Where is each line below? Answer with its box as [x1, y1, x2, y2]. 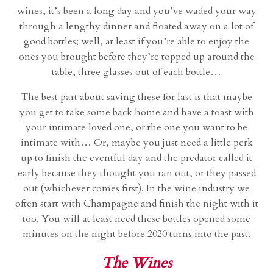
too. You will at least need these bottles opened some [23, 212, 250, 226]
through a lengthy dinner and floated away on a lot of [19, 19, 253, 34]
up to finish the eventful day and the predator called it [21, 151, 252, 165]
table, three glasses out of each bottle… [52, 65, 221, 79]
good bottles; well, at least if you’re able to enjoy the [24, 35, 249, 49]
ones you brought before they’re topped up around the [18, 50, 255, 64]
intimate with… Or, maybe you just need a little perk [20, 136, 253, 150]
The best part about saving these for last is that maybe [21, 90, 252, 104]
